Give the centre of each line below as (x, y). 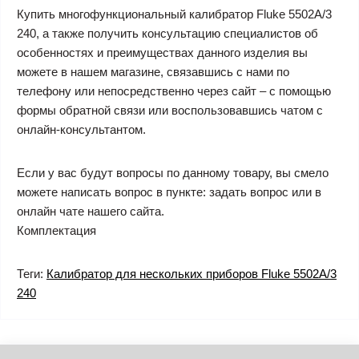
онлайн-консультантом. (81, 129)
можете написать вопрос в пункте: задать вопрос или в (169, 192)
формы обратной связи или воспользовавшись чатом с (170, 110)
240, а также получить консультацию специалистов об (167, 33)
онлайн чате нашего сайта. (91, 211)
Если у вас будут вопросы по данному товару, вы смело (173, 173)
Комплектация (56, 230)
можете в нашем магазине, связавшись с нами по (153, 72)
